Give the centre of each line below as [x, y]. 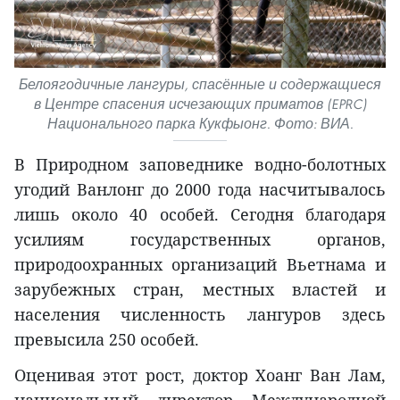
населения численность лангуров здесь [200, 314]
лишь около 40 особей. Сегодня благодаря [200, 214]
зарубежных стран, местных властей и [200, 289]
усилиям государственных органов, [200, 239]
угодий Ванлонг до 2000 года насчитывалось [200, 189]
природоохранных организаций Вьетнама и [200, 264]
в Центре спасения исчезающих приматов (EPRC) [200, 104]
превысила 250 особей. [107, 339]
